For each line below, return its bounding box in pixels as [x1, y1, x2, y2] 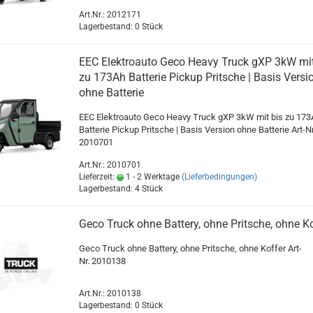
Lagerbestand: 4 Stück [78, 184, 163, 194]
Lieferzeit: [78, 172, 117, 182]
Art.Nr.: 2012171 [78, 10, 141, 20]
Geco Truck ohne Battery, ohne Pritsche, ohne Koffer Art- [78, 243, 302, 254]
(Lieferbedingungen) [181, 172, 257, 182]
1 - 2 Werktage [123, 172, 180, 182]
